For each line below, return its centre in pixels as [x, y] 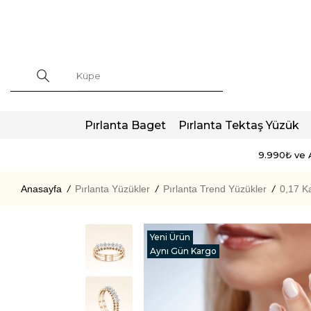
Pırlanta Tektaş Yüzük [238, 125]
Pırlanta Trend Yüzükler [215, 189]
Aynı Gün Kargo [183, 251]
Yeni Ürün [170, 237]
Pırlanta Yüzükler [112, 189]
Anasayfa [41, 189]
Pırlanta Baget [125, 125]
